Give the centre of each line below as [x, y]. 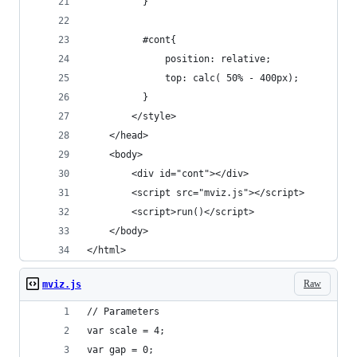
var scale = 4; [126, 331]
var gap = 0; [120, 350]
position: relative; [179, 59]
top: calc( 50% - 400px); [193, 78]
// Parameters [123, 312]
